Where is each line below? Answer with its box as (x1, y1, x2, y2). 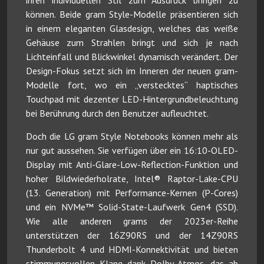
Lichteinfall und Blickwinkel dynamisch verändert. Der (26, 51, 238, 63)
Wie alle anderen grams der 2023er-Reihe (26, 215, 238, 227)
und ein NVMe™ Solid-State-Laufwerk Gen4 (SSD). (26, 201, 238, 213)
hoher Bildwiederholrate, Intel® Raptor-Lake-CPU (26, 173, 238, 185)
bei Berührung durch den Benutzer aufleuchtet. (26, 107, 209, 120)
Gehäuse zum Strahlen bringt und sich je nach (26, 37, 238, 49)
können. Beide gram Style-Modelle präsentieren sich (26, 8, 238, 21)
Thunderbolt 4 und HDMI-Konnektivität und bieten (26, 243, 238, 256)
